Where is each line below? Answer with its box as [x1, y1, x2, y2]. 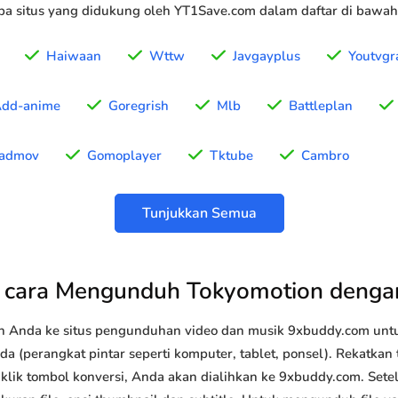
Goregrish [108, 97, 169, 115]
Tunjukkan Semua [141, 203, 257, 224]
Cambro [301, 147, 349, 165]
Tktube [210, 147, 253, 165]
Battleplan [289, 97, 353, 115]
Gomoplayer [87, 147, 162, 165]
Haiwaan [46, 47, 101, 66]
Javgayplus [233, 47, 300, 66]
